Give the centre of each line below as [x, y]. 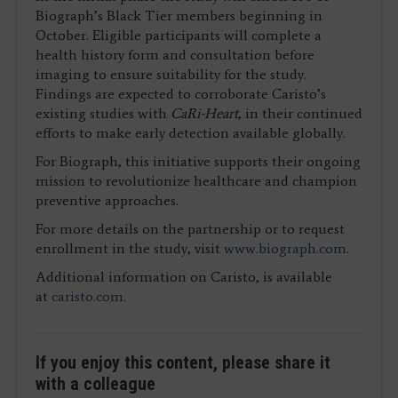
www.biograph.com [285, 249]
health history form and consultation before [175, 55]
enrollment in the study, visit [130, 249]
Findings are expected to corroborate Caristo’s [181, 94]
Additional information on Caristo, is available [184, 277]
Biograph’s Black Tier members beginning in [179, 16]
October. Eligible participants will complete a [179, 36]
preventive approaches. [107, 201]
